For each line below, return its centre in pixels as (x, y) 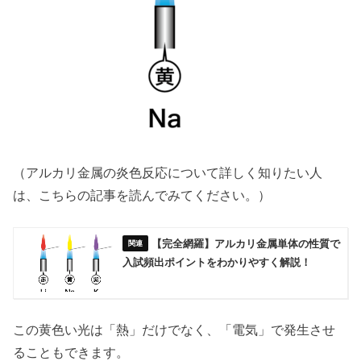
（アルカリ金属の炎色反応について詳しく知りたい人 (168, 172)
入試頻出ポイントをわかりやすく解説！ (217, 263)
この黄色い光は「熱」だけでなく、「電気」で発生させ (174, 329)
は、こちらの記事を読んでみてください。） (142, 195)
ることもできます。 (71, 352)
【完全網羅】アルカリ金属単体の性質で (246, 244)
